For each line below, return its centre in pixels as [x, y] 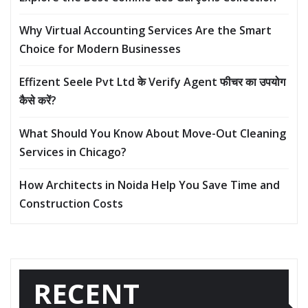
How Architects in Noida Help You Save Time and [150, 185]
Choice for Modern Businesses [100, 49]
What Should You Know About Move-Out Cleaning [153, 134]
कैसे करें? [38, 101]
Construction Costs [71, 204]
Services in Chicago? [73, 152]
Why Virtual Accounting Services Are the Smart [145, 31]
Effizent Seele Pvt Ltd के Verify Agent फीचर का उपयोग [152, 82]
